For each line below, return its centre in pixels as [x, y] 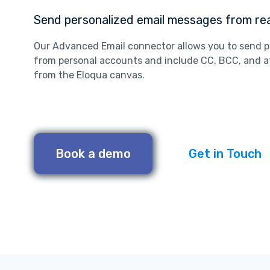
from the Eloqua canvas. [89, 75]
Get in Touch [225, 154]
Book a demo [93, 154]
